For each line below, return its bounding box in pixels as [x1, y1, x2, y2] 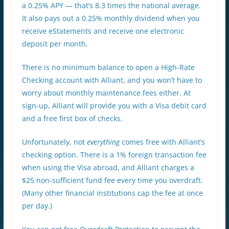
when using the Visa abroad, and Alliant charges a [21, 162, 194, 172]
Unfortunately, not [21, 136, 87, 147]
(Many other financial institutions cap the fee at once [21, 188, 203, 198]
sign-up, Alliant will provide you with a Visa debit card [21, 100, 207, 110]
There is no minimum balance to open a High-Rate [21, 62, 195, 72]
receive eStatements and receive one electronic [21, 26, 184, 36]
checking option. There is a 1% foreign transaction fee [21, 149, 207, 159]
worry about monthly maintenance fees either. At [21, 87, 191, 98]
